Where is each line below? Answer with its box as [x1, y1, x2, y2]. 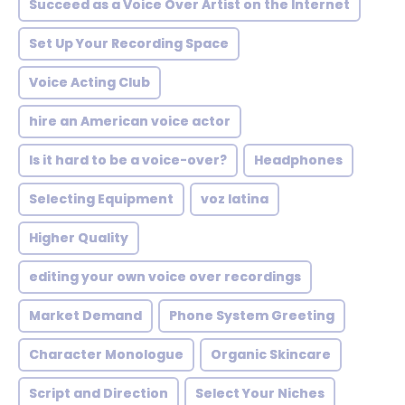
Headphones [254, 151, 343, 169]
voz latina [201, 190, 268, 208]
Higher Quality [29, 229, 128, 247]
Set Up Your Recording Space [29, 34, 229, 52]
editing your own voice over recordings [29, 268, 301, 286]
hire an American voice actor [29, 112, 231, 130]
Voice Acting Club [29, 73, 150, 91]
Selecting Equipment [29, 190, 174, 208]
